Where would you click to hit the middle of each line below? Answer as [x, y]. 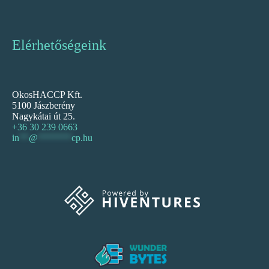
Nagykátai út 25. [44, 116]
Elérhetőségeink [59, 45]
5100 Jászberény [44, 106]
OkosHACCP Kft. [47, 95]
